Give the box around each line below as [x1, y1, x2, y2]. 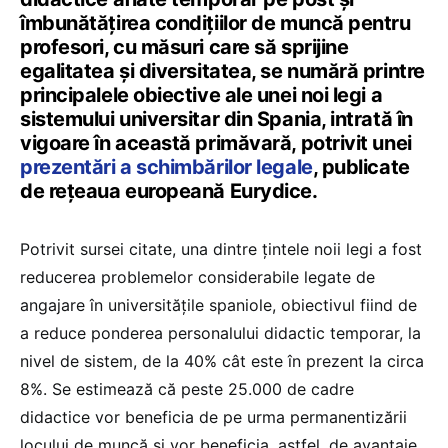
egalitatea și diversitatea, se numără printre [20, 59, 425, 84]
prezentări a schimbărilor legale [20, 155, 313, 180]
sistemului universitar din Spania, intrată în [20, 107, 413, 132]
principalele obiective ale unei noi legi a [20, 83, 383, 108]
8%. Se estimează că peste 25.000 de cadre [20, 379, 354, 400]
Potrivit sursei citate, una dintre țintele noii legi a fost [20, 239, 422, 260]
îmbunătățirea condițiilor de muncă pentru [20, 11, 411, 36]
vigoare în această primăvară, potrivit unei [20, 131, 412, 156]
